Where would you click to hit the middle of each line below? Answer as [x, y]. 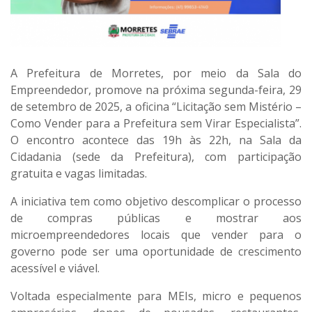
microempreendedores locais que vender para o [156, 234]
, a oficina [146, 106]
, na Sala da [265, 140]
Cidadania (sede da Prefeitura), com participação [156, 156]
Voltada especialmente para [89, 296]
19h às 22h [195, 140]
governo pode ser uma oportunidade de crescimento [156, 251]
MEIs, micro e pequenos [234, 296]
